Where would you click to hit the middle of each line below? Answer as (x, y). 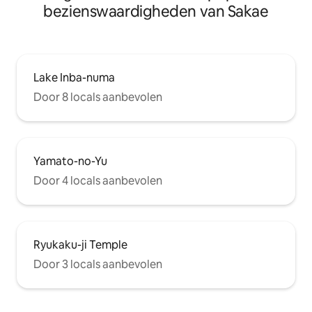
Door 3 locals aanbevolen (98, 264)
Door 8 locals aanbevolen (98, 97)
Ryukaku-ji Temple (80, 244)
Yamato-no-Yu (70, 161)
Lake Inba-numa (74, 77)
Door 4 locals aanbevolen (98, 180)
